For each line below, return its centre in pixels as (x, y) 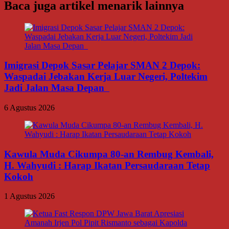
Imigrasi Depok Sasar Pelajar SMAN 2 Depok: (102, 65)
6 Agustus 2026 (29, 107)
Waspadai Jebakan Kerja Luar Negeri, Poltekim (106, 77)
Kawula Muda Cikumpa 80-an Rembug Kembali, (109, 154)
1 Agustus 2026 (29, 196)
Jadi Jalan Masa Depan (57, 88)
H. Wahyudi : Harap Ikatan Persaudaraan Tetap (107, 165)
